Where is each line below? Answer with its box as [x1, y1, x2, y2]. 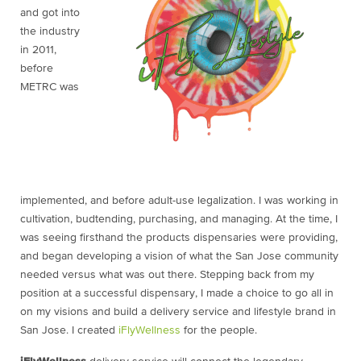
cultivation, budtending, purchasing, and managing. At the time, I [20, 214, 338, 226]
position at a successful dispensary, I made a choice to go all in [20, 288, 334, 300]
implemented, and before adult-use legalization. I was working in [20, 195, 338, 207]
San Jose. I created [20, 325, 118, 337]
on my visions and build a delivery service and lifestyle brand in [20, 306, 336, 318]
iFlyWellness [118, 325, 180, 337]
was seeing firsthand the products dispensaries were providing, [20, 232, 338, 244]
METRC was [20, 81, 79, 93]
